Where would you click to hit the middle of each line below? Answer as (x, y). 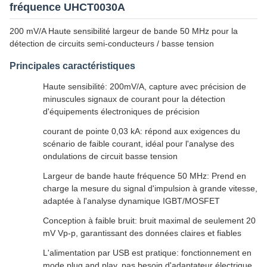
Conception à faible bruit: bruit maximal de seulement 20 (149, 221)
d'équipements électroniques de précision (121, 111)
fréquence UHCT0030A (67, 7)
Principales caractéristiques (72, 66)
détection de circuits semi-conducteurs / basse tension (112, 44)
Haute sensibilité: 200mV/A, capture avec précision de (145, 86)
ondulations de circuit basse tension (110, 156)
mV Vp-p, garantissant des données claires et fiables (142, 233)
